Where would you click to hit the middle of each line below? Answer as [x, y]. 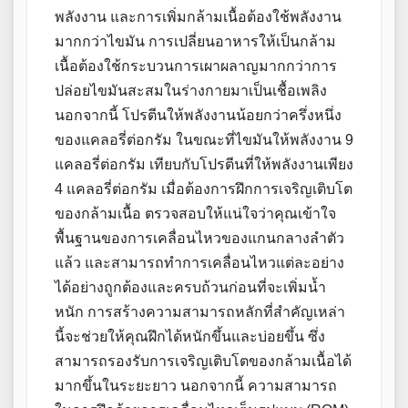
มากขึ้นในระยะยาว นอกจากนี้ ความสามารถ [196, 386]
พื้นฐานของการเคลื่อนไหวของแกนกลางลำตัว [199, 239]
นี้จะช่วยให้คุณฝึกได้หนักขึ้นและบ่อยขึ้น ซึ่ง [190, 337]
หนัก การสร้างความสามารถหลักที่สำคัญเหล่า [200, 312]
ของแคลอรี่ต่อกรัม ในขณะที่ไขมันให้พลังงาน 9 [204, 140]
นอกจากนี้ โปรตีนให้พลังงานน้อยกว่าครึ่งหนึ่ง [198, 116]
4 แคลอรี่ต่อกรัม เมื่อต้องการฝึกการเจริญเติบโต [204, 189]
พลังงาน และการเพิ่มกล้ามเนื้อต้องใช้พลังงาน [198, 17]
